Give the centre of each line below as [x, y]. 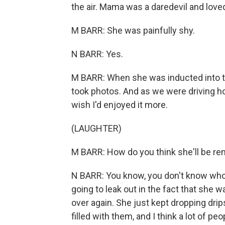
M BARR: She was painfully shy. [133, 30]
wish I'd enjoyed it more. [120, 105]
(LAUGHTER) [96, 128]
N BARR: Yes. [97, 54]
